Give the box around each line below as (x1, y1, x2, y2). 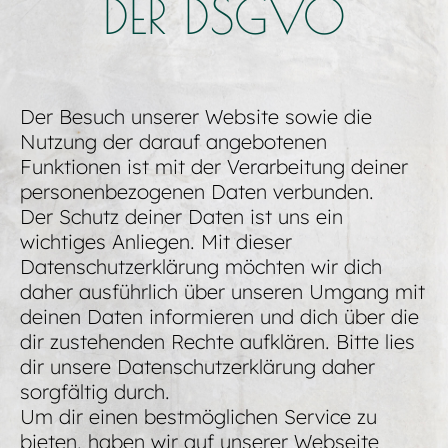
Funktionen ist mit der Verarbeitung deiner (20, 154, 408, 180)
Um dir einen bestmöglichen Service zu (20, 404, 377, 430)
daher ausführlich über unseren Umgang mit (20, 279, 425, 305)
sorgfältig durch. (20, 379, 170, 405)
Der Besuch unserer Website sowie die (20, 104, 372, 130)
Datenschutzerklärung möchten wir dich (20, 254, 382, 280)
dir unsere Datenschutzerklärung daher (20, 354, 375, 380)
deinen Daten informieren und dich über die (20, 304, 419, 330)
